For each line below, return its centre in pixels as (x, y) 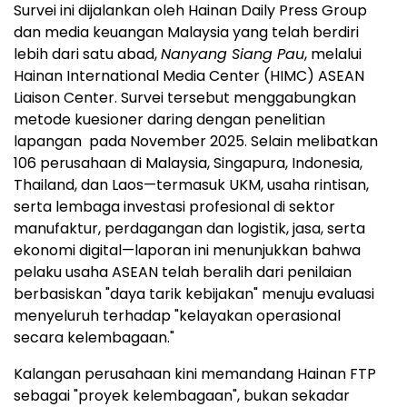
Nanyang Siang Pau (233, 55)
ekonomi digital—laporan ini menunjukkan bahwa (187, 251)
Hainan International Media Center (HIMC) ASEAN (189, 76)
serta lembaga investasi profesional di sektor (174, 207)
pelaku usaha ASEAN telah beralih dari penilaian (183, 273)
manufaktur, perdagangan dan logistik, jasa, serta (189, 229)
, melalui (333, 55)
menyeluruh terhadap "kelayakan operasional (177, 316)
